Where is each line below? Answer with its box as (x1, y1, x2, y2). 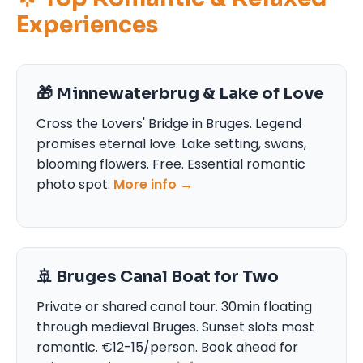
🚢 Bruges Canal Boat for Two (36, 266, 279, 287)
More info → (113, 174, 193, 194)
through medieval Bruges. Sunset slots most (36, 317, 314, 336)
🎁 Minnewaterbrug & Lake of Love (36, 83, 324, 104)
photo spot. (36, 174, 113, 194)
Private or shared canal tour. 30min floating (36, 297, 312, 316)
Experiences (16, 10, 158, 39)
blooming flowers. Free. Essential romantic (36, 154, 305, 173)
